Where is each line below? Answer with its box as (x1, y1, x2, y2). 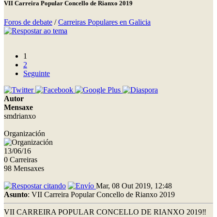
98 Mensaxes (4, 164, 44, 172)
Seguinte (23, 69, 50, 77)
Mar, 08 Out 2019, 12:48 (96, 181, 172, 190)
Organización (4, 129, 45, 138)
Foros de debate (4, 17, 52, 26)
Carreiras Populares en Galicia (58, 17, 151, 26)
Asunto (4, 190, 28, 199)
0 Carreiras (4, 155, 37, 164)
